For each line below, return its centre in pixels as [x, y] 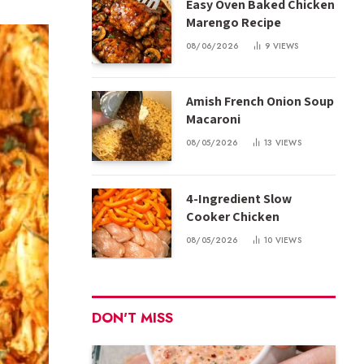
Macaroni [213, 119]
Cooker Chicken [233, 216]
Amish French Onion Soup [260, 102]
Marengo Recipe [235, 23]
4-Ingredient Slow [239, 198]
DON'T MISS [132, 317]
